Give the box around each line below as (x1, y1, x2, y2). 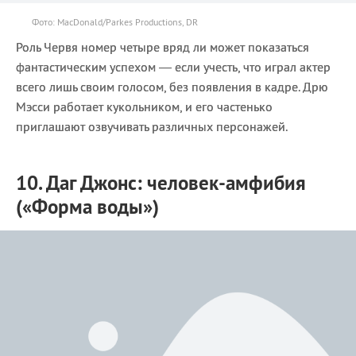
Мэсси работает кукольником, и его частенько (16, 98, 273, 114)
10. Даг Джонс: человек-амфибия (16, 169, 306, 195)
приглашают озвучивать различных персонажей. (16, 118, 288, 134)
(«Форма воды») (16, 193, 159, 219)
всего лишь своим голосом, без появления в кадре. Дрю (16, 78, 328, 95)
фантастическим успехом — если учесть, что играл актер (16, 58, 331, 75)
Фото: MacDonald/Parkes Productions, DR (32, 15, 198, 28)
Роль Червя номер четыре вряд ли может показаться (16, 38, 309, 55)
